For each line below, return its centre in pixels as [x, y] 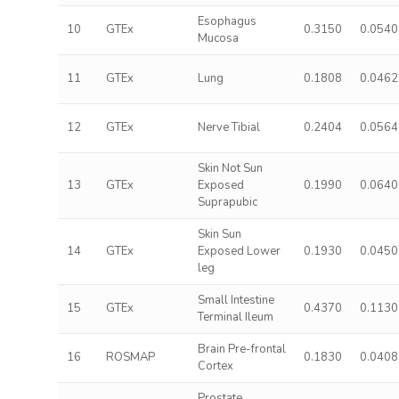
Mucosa [218, 38]
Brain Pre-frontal [241, 349]
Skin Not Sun [230, 168]
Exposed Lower [239, 251]
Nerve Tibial [228, 127]
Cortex [215, 366]
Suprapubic [227, 202]
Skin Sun [219, 234]
